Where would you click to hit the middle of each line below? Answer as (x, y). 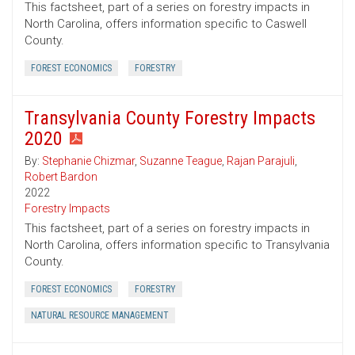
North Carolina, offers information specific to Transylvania (177, 245)
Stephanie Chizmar (88, 161)
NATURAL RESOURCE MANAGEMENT (100, 316)
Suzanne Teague (181, 161)
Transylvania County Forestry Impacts (170, 118)
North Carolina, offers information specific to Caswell (166, 24)
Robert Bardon (61, 177)
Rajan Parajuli (261, 161)
